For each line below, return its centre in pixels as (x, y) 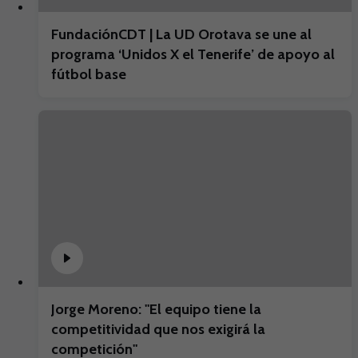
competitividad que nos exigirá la (158, 329)
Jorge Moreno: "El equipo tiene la (156, 309)
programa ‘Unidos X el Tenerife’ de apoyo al (193, 54)
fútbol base (89, 74)
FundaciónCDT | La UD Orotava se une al (181, 34)
